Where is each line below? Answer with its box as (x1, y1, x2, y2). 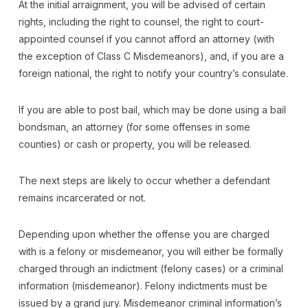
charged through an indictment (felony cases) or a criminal (18, 262, 283, 274)
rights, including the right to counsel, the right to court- (18, 15, 264, 27)
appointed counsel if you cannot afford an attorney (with (18, 32, 274, 45)
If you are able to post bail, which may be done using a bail (18, 103, 286, 115)
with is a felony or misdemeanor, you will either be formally (18, 245, 283, 257)
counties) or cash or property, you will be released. (18, 137, 252, 150)
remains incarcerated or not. (18, 191, 146, 203)
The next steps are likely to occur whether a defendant (18, 174, 270, 186)
